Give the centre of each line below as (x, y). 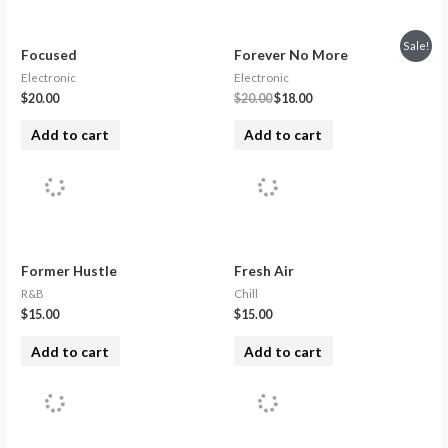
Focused (49, 54)
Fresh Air (264, 271)
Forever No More (291, 54)
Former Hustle (69, 271)
